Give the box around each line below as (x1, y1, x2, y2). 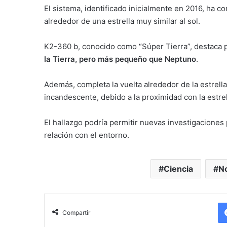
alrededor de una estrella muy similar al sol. (44, 16, 200, 26)
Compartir (62, 208, 90, 216)
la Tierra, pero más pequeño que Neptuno (44, 54, 196, 64)
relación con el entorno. (44, 130, 129, 140)
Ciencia (163, 163, 193, 174)
